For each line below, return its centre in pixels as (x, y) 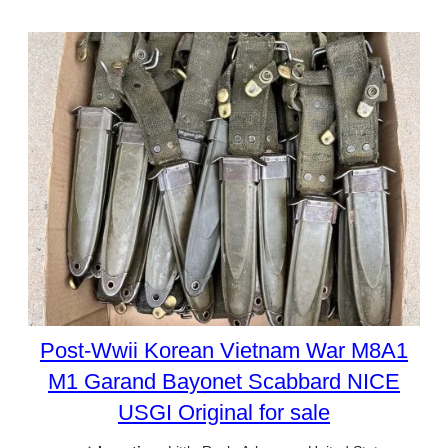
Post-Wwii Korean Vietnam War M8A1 (224, 350)
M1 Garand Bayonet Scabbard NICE (224, 381)
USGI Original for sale (224, 412)
